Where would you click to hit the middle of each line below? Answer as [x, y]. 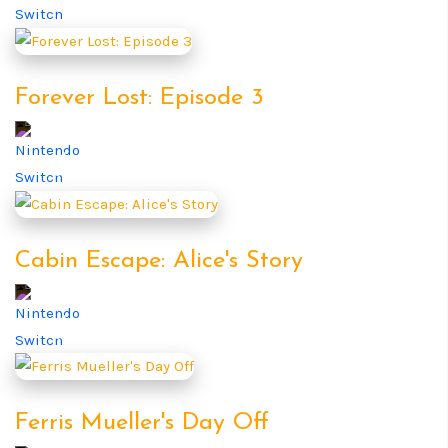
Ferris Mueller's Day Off [142, 422]
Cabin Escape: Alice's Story [159, 260]
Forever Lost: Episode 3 [139, 97]
